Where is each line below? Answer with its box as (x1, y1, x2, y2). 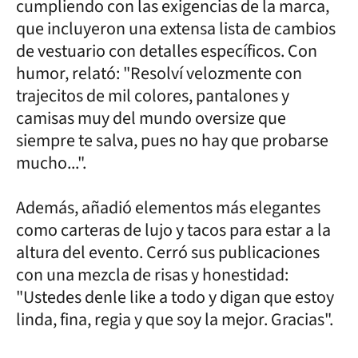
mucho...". (16, 149, 86, 176)
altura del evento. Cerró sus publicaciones (16, 239, 320, 265)
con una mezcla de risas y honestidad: (16, 261, 288, 288)
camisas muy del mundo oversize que (16, 105, 286, 131)
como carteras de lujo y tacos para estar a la (16, 217, 331, 243)
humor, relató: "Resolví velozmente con (16, 60, 302, 86)
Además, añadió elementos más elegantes (16, 194, 320, 221)
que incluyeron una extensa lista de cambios (16, 15, 336, 42)
